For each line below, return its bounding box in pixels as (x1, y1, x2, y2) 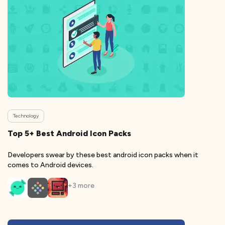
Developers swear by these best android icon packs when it (8, 151, 198, 159)
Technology (13, 113, 39, 119)
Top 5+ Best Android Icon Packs (8, 129, 131, 138)
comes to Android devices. (8, 161, 93, 169)
